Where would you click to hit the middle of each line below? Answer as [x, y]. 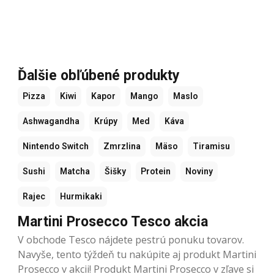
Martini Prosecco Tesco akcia [113, 221]
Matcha [75, 171]
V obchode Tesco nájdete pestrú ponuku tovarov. [131, 239]
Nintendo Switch [56, 146]
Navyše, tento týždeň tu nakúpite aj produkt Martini [137, 254]
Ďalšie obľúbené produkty [99, 75]
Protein [156, 171]
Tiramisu [211, 146]
